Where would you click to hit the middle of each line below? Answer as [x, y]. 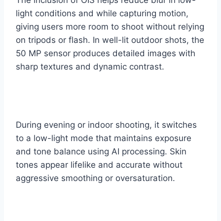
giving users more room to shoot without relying [110, 26]
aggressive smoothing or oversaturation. [95, 178]
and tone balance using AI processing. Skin [101, 151]
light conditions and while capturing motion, [102, 13]
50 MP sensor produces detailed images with [106, 53]
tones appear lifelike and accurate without [99, 165]
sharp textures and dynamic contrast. [90, 66]
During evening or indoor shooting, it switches [106, 125]
